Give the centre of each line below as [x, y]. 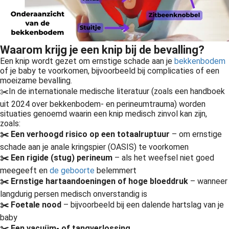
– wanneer [208, 181]
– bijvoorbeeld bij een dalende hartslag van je [143, 205]
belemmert [116, 170]
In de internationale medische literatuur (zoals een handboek [117, 91]
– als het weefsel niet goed [164, 158]
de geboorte [72, 170]
